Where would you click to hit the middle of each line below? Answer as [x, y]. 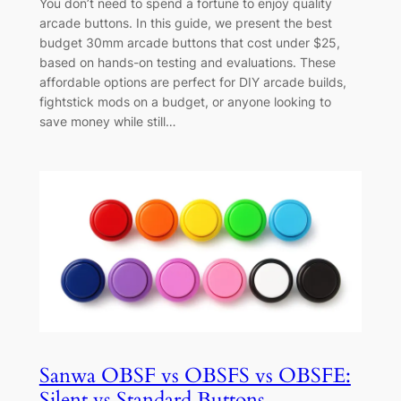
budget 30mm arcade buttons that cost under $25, [189, 43]
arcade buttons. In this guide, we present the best [185, 23]
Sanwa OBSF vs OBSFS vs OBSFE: [195, 376]
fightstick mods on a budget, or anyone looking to [185, 102]
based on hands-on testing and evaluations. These [187, 63]
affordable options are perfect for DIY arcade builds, [192, 82]
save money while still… [107, 122]
